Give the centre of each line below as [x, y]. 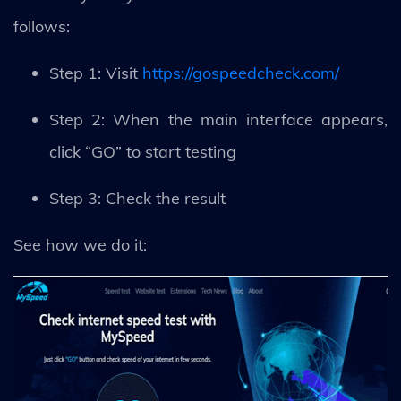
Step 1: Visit [96, 73]
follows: [42, 26]
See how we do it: [80, 244]
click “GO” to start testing [143, 151]
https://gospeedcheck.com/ [243, 73]
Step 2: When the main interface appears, [218, 119]
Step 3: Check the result [137, 198]
